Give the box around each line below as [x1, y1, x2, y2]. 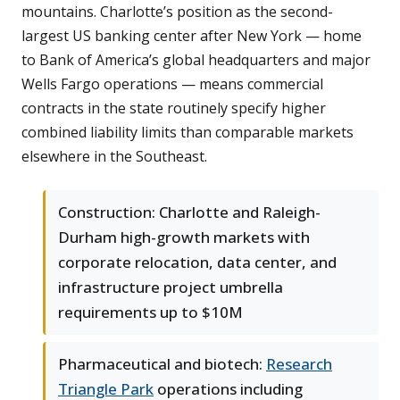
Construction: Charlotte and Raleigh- [58, 202, 321, 223]
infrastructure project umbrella [58, 277, 283, 298]
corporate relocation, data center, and [58, 252, 337, 273]
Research [266, 354, 332, 375]
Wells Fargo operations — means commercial [21, 74, 323, 95]
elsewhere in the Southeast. [21, 146, 207, 167]
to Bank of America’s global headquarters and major [21, 50, 371, 71]
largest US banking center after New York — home [21, 26, 362, 46]
